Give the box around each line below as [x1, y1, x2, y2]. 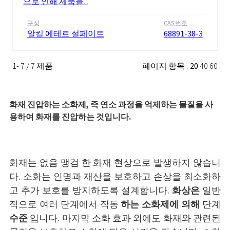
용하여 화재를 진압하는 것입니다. [9, 111, 131, 123]
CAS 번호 [163, 19, 187, 28]
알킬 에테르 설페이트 [27, 28, 104, 40]
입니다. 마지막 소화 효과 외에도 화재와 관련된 [27, 212, 221, 225]
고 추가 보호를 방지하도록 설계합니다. [9, 184, 172, 197]
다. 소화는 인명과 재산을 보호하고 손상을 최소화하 [9, 170, 221, 183]
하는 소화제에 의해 [121, 198, 200, 211]
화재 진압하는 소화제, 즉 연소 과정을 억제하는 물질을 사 [9, 99, 213, 110]
